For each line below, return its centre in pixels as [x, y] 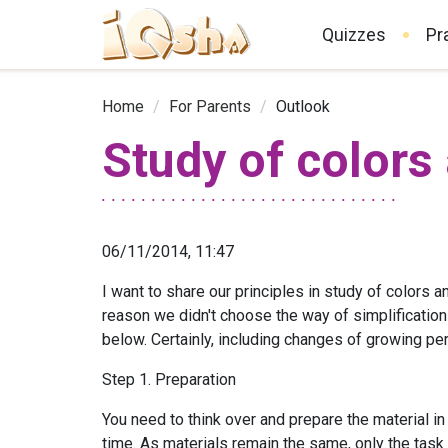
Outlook [303, 107]
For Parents [210, 107]
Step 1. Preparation [169, 379]
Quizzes [354, 34]
